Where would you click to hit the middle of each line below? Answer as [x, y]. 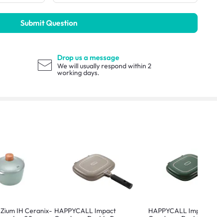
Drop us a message [88, 57]
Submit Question [49, 23]
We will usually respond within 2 [105, 66]
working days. [78, 73]
